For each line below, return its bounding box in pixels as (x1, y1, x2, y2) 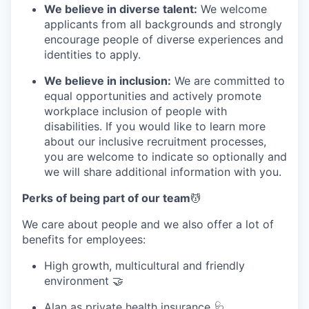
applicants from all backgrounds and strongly (44, 17, 282, 31)
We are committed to (171, 73, 285, 88)
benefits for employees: (22, 232, 146, 246)
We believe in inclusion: (44, 73, 171, 88)
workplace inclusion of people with (44, 103, 227, 118)
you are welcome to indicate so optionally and (44, 149, 287, 163)
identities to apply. (44, 47, 141, 61)
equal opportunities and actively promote (44, 88, 261, 103)
